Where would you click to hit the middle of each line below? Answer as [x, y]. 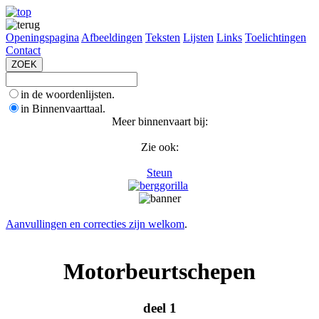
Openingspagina [42, 37]
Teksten [163, 37]
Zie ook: [159, 147]
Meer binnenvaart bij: [159, 121]
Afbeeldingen [112, 37]
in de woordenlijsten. [68, 94]
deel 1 [159, 308]
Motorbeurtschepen [159, 272]
